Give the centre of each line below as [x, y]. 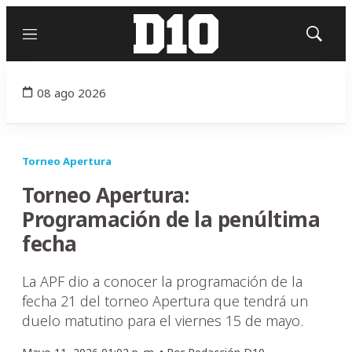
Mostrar [330, 38]
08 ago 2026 [71, 92]
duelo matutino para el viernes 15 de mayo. [163, 321]
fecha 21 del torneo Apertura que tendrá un [165, 301]
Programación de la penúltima [171, 219]
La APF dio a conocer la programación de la [162, 281]
